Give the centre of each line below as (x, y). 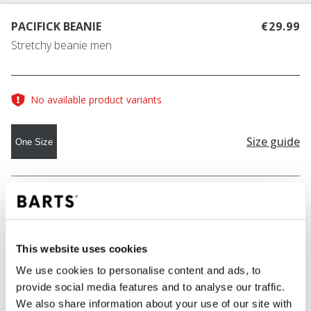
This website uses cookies (82, 249)
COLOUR (39, 198)
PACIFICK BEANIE (56, 27)
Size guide (273, 141)
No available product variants (96, 100)
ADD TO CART (151, 269)
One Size (34, 142)
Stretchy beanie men (61, 45)
